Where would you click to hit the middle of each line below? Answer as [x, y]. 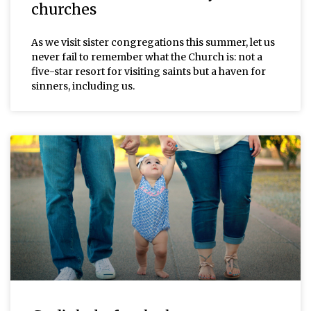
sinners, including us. [83, 86]
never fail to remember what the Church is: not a [147, 57]
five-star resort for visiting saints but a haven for [149, 71]
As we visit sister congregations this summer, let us [153, 42]
